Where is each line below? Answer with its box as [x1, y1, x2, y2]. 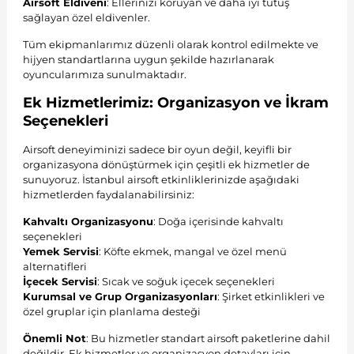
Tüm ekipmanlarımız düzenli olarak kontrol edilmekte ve [22, 37, 318, 51]
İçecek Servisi [22, 274, 97, 288]
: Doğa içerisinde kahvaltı [153, 214, 284, 228]
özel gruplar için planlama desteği [22, 304, 201, 318]
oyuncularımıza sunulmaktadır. [22, 67, 186, 81]
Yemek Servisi [22, 244, 99, 258]
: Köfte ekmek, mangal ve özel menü [98, 244, 287, 258]
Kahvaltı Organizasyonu [22, 214, 153, 228]
